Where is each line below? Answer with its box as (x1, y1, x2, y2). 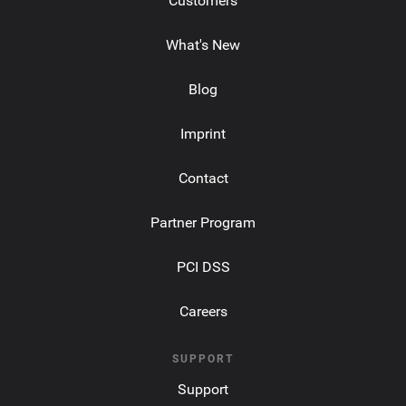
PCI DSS (176, 258, 230, 275)
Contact (178, 169, 228, 187)
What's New (166, 36, 240, 53)
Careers (179, 303, 227, 320)
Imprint (180, 125, 226, 142)
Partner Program (150, 214, 256, 231)
